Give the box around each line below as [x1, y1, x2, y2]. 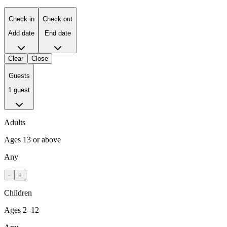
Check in [8, 15, 34, 23]
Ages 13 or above [4, 135, 61, 144]
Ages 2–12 [4, 205, 39, 214]
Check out [43, 15, 72, 23]
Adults [4, 118, 25, 127]
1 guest [8, 86, 30, 94]
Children [4, 188, 32, 197]
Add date [8, 29, 34, 37]
